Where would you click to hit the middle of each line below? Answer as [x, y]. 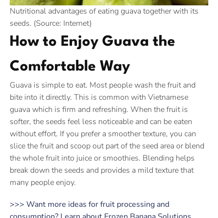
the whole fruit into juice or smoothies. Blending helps [102, 158]
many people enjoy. [43, 182]
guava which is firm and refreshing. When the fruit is [99, 109]
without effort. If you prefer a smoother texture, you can [103, 134]
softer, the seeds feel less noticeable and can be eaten [101, 122]
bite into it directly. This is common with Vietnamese [99, 97]
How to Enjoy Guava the [92, 42]
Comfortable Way [70, 67]
